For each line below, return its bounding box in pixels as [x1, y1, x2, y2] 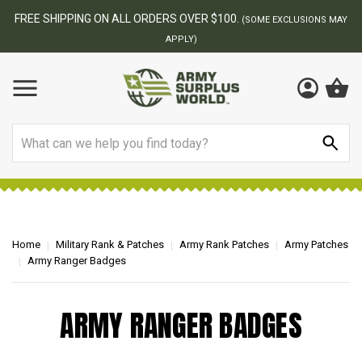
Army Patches [284, 238, 348, 250]
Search [12, 125, 51, 141]
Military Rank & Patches [56, 238, 164, 250]
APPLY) [165, 34, 197, 44]
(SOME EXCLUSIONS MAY [242, 15, 347, 25]
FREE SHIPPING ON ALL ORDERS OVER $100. [15, 12, 242, 25]
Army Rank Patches [179, 238, 269, 250]
